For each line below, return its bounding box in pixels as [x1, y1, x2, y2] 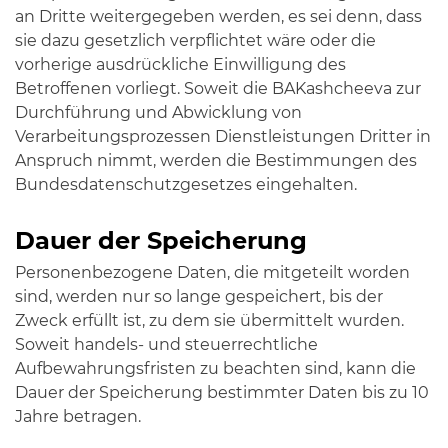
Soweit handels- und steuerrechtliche [15, 335, 318, 354]
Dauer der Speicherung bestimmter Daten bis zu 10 [15, 383, 429, 402]
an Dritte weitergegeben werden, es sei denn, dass [15, 7, 422, 26]
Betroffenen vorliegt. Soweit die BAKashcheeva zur [15, 79, 421, 98]
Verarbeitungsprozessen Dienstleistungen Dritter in [15, 127, 431, 146]
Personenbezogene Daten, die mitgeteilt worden [15, 263, 410, 282]
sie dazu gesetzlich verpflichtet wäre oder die [15, 31, 376, 50]
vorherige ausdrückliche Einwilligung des [15, 55, 346, 74]
